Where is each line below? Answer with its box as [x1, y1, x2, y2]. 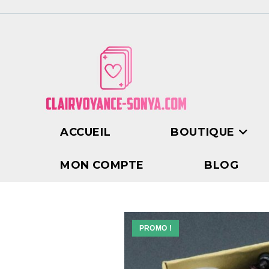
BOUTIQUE [171, 125, 235, 139]
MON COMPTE [60, 159, 144, 172]
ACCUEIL [60, 125, 111, 139]
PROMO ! [139, 223, 172, 232]
